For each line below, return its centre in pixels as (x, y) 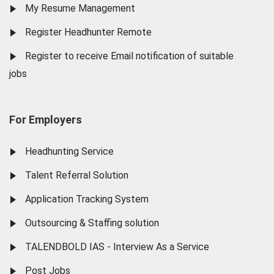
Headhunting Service (69, 152)
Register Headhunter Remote (88, 32)
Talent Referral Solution (77, 176)
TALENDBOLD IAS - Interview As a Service (117, 247)
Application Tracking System (87, 199)
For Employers (46, 120)
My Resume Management (80, 9)
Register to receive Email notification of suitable (129, 56)
